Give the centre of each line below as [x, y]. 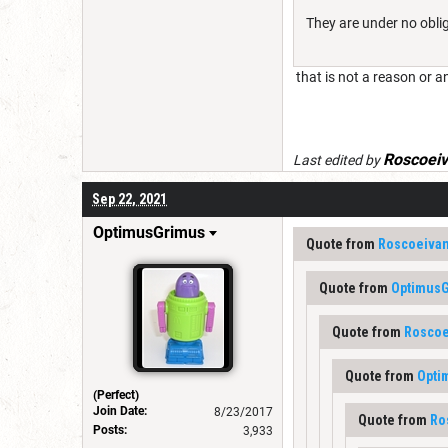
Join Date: [120, 410]
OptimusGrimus [149, 232]
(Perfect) [116, 394]
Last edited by [338, 159]
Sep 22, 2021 [129, 198]
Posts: [110, 429]
